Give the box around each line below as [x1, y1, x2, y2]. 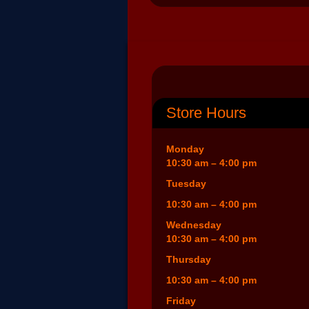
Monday [166, 143, 204, 155]
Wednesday [166, 219, 221, 231]
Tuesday [166, 178, 206, 190]
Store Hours [166, 104, 246, 122]
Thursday [166, 254, 211, 266]
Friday [166, 295, 196, 307]
